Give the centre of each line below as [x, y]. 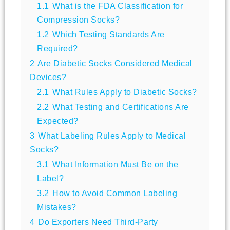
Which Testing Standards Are [109, 34]
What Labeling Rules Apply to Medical [112, 136]
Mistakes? [57, 207]
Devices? [48, 77]
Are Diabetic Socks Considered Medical [115, 63]
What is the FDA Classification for [118, 6]
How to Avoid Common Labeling [115, 193]
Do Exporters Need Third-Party [98, 222]
